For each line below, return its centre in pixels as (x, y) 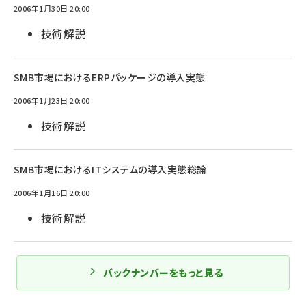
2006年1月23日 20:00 (52, 100)
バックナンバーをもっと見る (163, 273)
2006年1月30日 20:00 (52, 8)
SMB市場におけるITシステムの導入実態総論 (110, 169)
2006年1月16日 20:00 (52, 193)
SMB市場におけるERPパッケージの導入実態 (110, 77)
